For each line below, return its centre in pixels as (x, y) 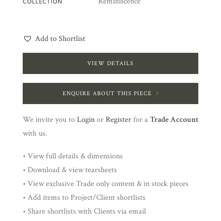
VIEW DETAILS (110, 63)
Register (118, 120)
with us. (35, 133)
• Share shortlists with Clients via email (84, 211)
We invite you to (50, 120)
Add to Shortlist (60, 39)
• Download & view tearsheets (70, 170)
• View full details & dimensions (73, 156)
